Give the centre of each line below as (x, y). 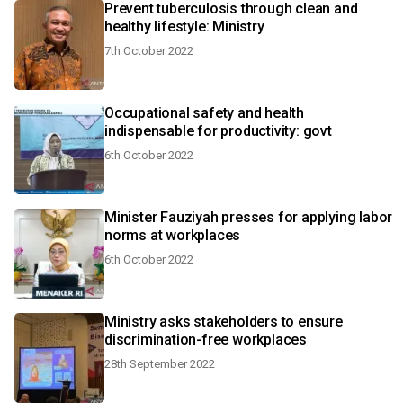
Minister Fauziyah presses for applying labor (249, 217)
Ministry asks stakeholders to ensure (224, 322)
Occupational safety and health (204, 113)
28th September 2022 (160, 364)
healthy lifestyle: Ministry (184, 27)
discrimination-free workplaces (206, 340)
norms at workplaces (173, 235)
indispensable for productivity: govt (218, 131)
